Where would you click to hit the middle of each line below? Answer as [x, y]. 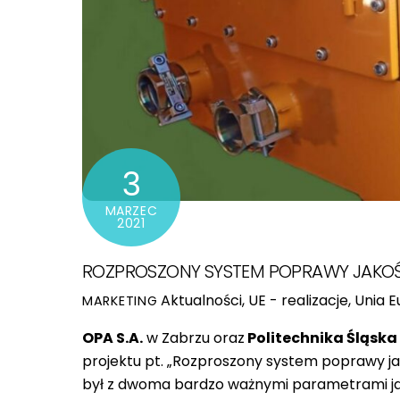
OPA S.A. [112, 338]
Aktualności [202, 301]
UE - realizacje [299, 301]
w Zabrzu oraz [194, 338]
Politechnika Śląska [321, 338]
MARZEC [131, 211]
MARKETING [120, 301]
